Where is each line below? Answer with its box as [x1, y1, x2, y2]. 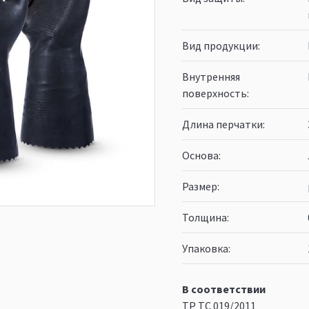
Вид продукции [182, 39, 258, 52]
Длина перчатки [182, 117, 263, 131]
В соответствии [182, 282, 266, 296]
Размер [182, 179, 217, 193]
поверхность [182, 86, 247, 100]
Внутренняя [182, 70, 240, 83]
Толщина [182, 210, 227, 224]
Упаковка [182, 241, 228, 255]
